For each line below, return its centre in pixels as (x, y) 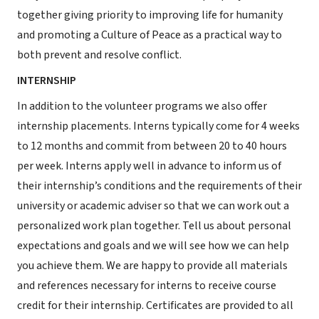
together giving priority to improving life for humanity (150, 15)
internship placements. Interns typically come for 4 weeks (158, 126)
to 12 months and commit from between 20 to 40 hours (152, 146)
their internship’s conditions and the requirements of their (159, 186)
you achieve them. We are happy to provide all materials (152, 266)
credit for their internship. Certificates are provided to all (155, 305)
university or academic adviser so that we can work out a (153, 206)
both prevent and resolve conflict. (99, 55)
